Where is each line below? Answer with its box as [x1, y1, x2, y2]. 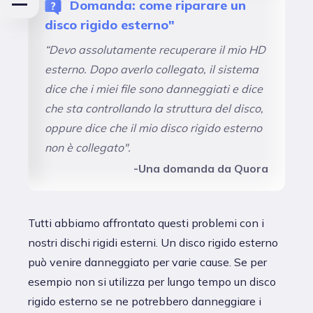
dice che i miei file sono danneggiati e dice [45, 81, 263, 96]
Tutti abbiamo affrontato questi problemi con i [28, 215, 264, 230]
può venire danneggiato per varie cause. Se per [28, 254, 267, 269]
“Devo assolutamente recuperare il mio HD [45, 42, 265, 57]
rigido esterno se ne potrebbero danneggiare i [28, 293, 261, 308]
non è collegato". [45, 140, 131, 154]
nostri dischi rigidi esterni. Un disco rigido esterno [28, 235, 278, 249]
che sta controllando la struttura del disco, [45, 101, 263, 115]
